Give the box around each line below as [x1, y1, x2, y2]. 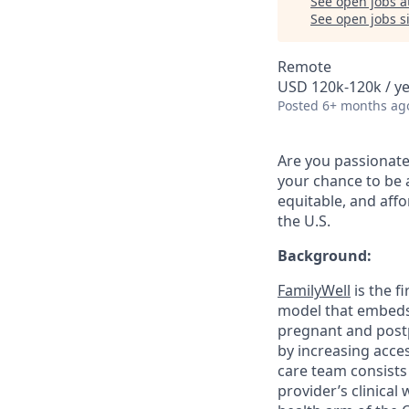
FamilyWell [278, 280, 351, 300]
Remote [278, 57, 331, 77]
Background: [278, 246, 372, 266]
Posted [278, 97, 319, 114]
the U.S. [278, 211, 330, 231]
